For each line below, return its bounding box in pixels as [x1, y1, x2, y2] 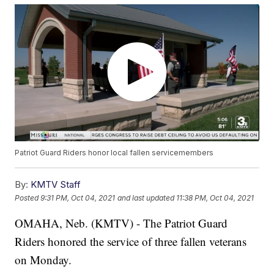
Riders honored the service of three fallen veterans [15, 234, 247, 250]
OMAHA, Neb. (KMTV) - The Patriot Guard [15, 215, 228, 231]
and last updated [117, 193, 175, 202]
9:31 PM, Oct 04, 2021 [40, 193, 116, 202]
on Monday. [15, 252, 72, 268]
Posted [15, 193, 41, 202]
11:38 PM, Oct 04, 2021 [176, 193, 254, 202]
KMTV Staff [31, 179, 81, 191]
